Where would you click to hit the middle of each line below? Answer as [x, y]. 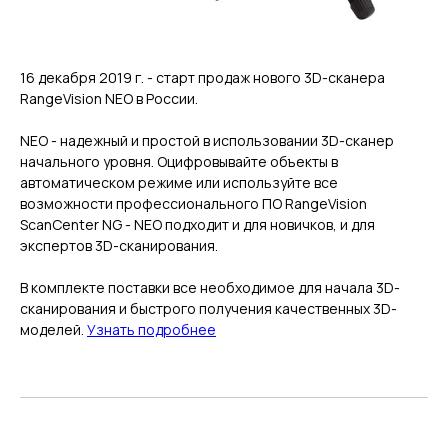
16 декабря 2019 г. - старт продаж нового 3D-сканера [202, 78]
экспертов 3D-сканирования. [119, 246]
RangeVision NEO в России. [109, 99]
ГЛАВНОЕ [70, 430]
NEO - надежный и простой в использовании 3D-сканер [207, 141]
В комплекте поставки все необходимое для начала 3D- [210, 288]
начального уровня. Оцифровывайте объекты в [179, 162]
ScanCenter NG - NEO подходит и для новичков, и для [197, 225]
